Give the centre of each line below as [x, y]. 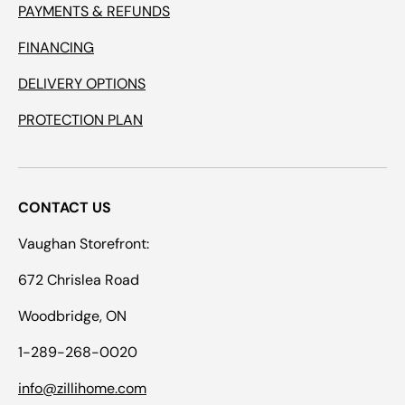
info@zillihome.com [82, 388]
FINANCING [56, 47]
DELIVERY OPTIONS [82, 83]
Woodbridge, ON [72, 316]
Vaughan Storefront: [84, 243]
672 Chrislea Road [79, 279]
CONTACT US [65, 207]
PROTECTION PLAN [80, 119]
